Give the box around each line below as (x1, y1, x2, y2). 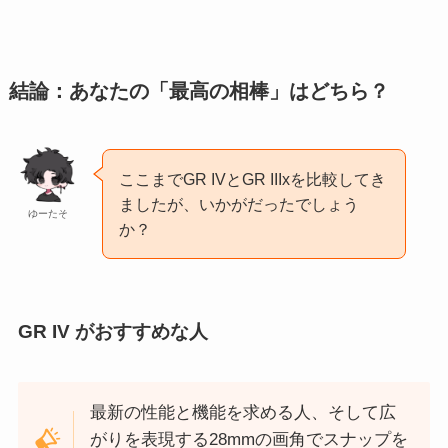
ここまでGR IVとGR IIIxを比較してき (119, 169, 387, 188)
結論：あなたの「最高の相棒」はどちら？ (8, 79, 389, 102)
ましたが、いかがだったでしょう (119, 194, 360, 213)
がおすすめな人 (69, 320, 208, 342)
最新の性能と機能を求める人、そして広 (90, 403, 397, 423)
